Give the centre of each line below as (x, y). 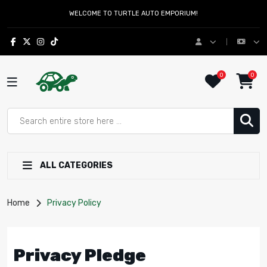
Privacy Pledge (80, 255)
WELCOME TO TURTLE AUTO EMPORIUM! (133, 13)
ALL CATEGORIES (75, 165)
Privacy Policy (74, 203)
